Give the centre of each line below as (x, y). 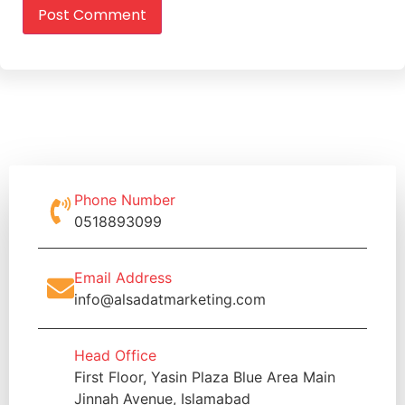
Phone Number (125, 200)
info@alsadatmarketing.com (170, 300)
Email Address (123, 278)
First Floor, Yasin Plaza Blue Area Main (205, 377)
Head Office (115, 356)
